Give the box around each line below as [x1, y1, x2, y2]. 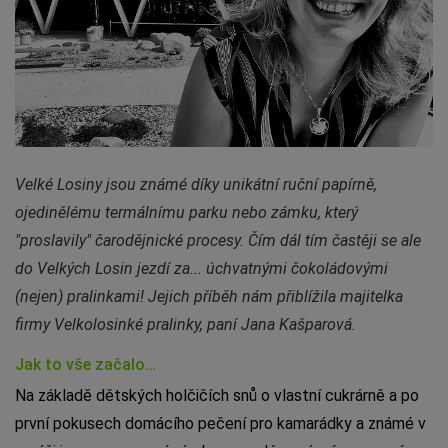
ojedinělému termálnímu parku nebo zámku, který [15, 202, 358, 222]
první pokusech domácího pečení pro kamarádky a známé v [15, 413, 426, 433]
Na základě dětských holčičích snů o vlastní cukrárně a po [15, 385, 419, 405]
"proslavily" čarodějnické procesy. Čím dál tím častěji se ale [15, 230, 421, 250]
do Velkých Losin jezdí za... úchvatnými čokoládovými [15, 258, 388, 278]
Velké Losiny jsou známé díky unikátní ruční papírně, [15, 174, 377, 194]
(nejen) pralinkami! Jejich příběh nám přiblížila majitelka [15, 286, 403, 306]
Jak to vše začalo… [15, 354, 156, 374]
